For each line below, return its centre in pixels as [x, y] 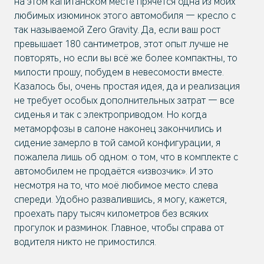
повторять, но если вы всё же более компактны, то [126, 58]
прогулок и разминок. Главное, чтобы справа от [119, 228]
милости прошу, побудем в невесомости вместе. [119, 72]
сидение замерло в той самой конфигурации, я [117, 143]
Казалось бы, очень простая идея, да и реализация [127, 86]
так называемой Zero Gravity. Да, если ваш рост [117, 30]
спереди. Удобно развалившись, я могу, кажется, [121, 199]
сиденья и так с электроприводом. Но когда [110, 115]
